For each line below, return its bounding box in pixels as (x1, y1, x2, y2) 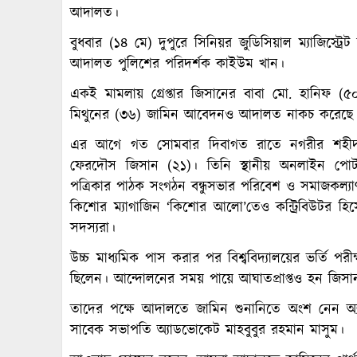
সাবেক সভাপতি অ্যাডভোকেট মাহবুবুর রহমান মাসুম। (70, 320, 344, 342)
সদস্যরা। (70, 218, 116, 240)
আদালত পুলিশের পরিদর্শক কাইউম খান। (70, 54, 284, 76)
